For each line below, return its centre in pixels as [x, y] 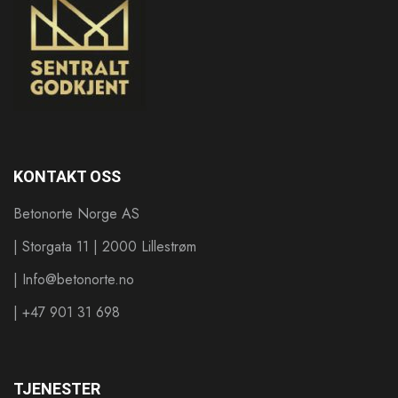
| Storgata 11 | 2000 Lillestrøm [105, 247]
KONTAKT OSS [67, 177]
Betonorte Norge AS [76, 214]
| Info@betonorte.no [74, 280]
